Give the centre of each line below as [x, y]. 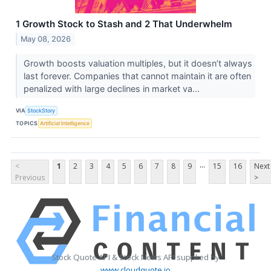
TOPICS [27, 123]
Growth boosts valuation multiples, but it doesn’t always [138, 64]
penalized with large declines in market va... [113, 89]
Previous [30, 178]
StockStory [41, 110]
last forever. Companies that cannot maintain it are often [137, 76]
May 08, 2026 [46, 39]
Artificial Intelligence [65, 123]
